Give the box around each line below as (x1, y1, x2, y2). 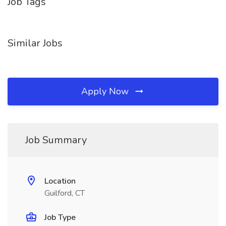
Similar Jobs (8, 36, 63, 50)
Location (44, 176, 76, 187)
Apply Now (81, 85, 131, 97)
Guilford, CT (44, 188, 85, 199)
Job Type (44, 212, 76, 223)
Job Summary (25, 133, 87, 147)
